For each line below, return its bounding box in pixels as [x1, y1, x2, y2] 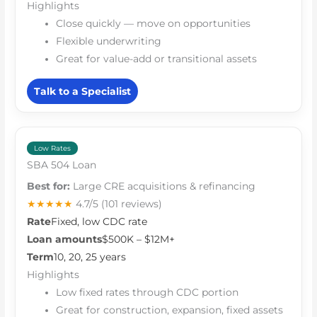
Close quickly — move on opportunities [56, 18, 251, 30]
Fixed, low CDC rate [51, 215, 148, 227]
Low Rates [34, 144, 71, 152]
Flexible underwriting [56, 35, 162, 47]
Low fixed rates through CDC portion [56, 286, 239, 298]
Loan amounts [27, 233, 103, 245]
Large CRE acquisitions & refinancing [70, 180, 256, 192]
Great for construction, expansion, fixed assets [56, 304, 284, 316]
